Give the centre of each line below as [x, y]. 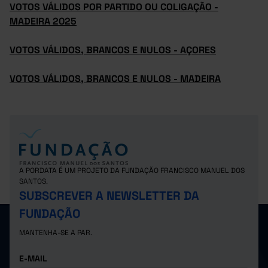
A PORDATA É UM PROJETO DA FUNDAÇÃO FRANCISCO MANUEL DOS [132, 170]
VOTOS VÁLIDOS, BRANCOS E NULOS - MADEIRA [115, 79]
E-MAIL [33, 258]
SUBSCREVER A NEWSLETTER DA [109, 196]
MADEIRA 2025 [43, 21]
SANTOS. [33, 181]
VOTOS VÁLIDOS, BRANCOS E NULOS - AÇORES [113, 50]
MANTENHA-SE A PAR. [56, 233]
